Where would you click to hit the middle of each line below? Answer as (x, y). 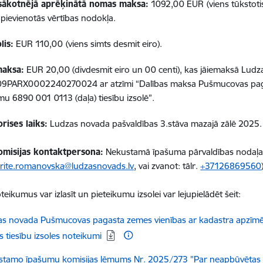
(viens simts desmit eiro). (114, 43)
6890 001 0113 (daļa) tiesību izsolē (81, 97)
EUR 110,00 (40, 43)
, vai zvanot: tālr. (167, 166)
